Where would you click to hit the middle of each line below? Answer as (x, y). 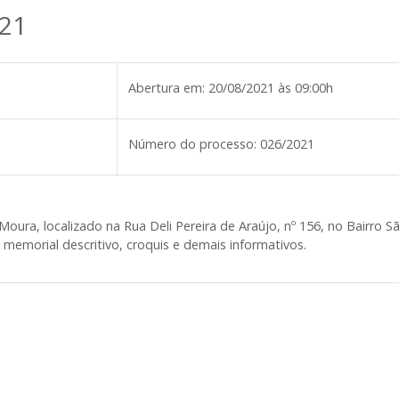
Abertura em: (167, 88)
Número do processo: (192, 144)
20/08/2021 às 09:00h (271, 88)
